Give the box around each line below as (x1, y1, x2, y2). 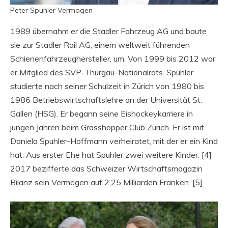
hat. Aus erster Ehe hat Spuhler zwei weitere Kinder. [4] (10, 150, 212, 160)
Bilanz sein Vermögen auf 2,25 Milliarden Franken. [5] (10, 177, 203, 187)
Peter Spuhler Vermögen (10, 6, 93, 15)
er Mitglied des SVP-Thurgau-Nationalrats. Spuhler (10, 67, 193, 77)
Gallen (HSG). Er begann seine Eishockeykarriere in (10, 108, 193, 119)
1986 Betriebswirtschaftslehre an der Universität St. (10, 95, 202, 105)
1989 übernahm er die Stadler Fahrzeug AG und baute (10, 26, 207, 36)
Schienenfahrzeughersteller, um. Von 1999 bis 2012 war (10, 53, 215, 64)
